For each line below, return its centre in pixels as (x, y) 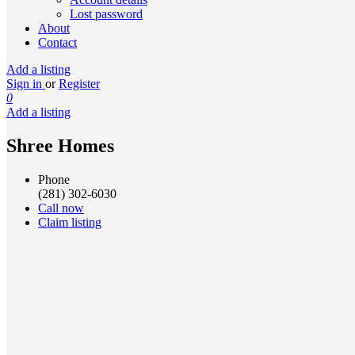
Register (79, 84)
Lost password (106, 14)
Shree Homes (60, 145)
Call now (61, 208)
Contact (57, 42)
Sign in (26, 84)
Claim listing (70, 222)
